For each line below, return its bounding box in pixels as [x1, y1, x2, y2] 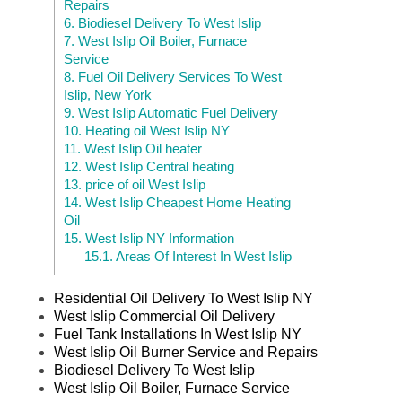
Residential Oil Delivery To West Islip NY [54, 291, 313, 307]
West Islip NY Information [82, 231, 234, 247]
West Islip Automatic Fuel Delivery [74, 105, 278, 121]
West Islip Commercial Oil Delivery [54, 309, 275, 325]
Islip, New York [64, 87, 152, 103]
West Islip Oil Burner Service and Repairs [54, 345, 318, 361]
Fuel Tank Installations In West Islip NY [54, 327, 301, 343]
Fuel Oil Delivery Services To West [74, 69, 282, 85]
